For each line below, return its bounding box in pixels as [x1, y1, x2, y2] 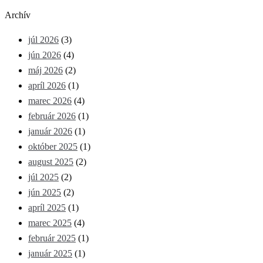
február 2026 [28, 111, 76, 122]
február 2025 [28, 233, 76, 244]
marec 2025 [28, 218, 72, 228]
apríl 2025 [28, 203, 66, 213]
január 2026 [28, 126, 72, 137]
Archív [5, 10, 31, 21]
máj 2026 [28, 65, 63, 76]
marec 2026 [28, 96, 72, 106]
